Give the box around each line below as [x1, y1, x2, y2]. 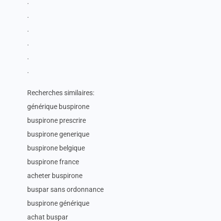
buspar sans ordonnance [27, 185, 104, 193]
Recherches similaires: [27, 89, 94, 97]
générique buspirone [27, 103, 89, 110]
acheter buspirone [27, 172, 82, 180]
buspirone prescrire [27, 116, 86, 124]
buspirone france [27, 158, 79, 166]
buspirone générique [27, 199, 89, 207]
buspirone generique [27, 130, 89, 138]
